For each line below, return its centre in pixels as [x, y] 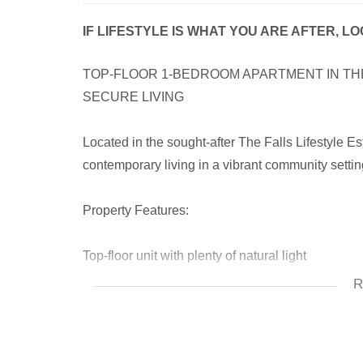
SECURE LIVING [133, 97]
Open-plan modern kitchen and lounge [193, 301]
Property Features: [136, 210]
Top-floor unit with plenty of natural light [194, 256]
